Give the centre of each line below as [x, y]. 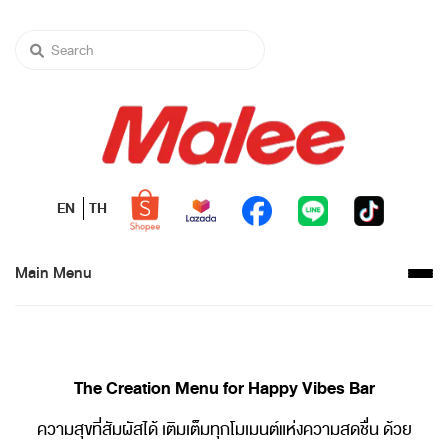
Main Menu [53, 273]
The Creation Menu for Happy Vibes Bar [224, 389]
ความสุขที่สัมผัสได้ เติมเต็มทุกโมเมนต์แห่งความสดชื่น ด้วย [224, 430]
